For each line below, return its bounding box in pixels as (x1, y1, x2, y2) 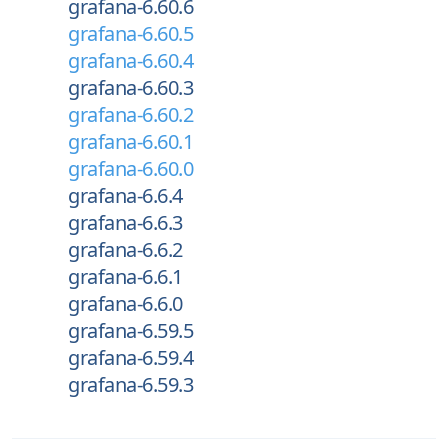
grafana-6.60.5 (68, 20, 193, 47)
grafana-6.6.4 (68, 182, 183, 209)
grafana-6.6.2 (68, 236, 183, 263)
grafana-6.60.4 (68, 47, 193, 74)
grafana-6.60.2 (68, 101, 193, 128)
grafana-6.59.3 (68, 371, 193, 398)
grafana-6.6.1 (68, 263, 183, 290)
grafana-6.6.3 (68, 209, 183, 236)
